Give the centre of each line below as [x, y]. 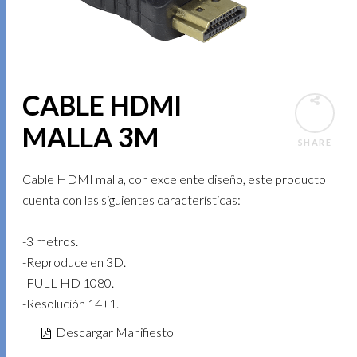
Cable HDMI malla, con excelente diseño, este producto [175, 179]
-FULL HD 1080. [69, 282]
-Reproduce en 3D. [75, 262]
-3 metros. [51, 241]
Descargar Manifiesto [113, 332]
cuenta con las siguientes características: [132, 200]
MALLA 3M [91, 137]
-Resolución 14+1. [71, 303]
